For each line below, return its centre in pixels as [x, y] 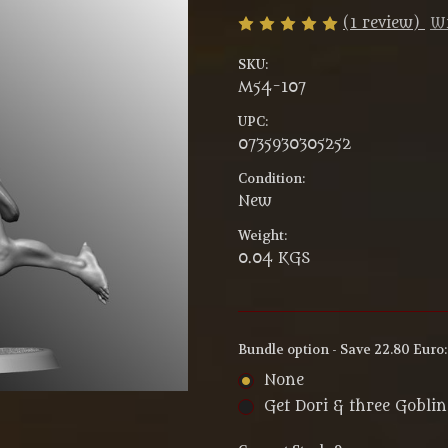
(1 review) [384, 23]
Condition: [271, 179]
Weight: [262, 236]
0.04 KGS [274, 259]
